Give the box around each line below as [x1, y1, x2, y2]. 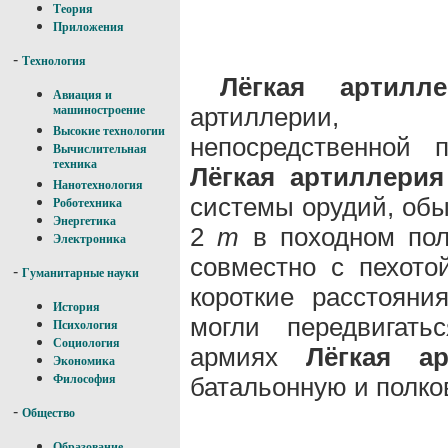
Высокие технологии [53, 124, 165, 138]
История [53, 300, 100, 314]
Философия [53, 372, 116, 386]
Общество [22, 406, 75, 420]
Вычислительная [53, 142, 147, 156]
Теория [53, 2, 93, 16]
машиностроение [53, 103, 145, 120]
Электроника [53, 232, 126, 246]
